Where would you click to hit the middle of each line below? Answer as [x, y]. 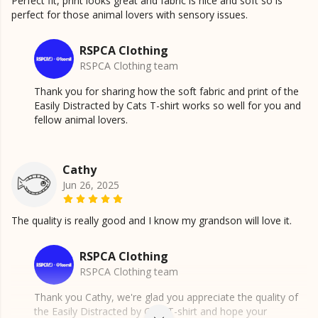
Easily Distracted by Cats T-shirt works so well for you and [168, 106]
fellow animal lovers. [81, 120]
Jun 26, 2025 [91, 185]
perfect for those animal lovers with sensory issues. [130, 15]
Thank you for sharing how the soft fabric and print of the [166, 92]
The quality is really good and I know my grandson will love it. [152, 221]
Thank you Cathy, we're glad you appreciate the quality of [166, 297]
